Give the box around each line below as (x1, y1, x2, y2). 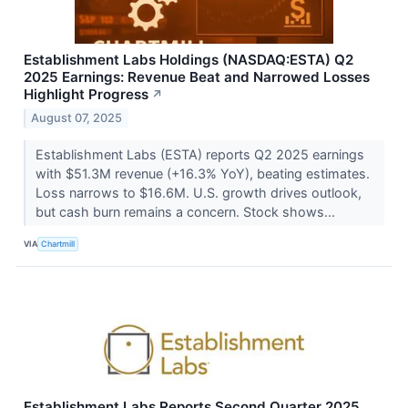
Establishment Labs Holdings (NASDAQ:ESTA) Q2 (24, 50, 353, 68)
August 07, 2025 (31, 110, 123, 125)
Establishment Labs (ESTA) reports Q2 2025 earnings (35, 146, 364, 162)
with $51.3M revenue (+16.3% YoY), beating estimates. (35, 165, 370, 181)
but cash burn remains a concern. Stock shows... (35, 203, 339, 219)
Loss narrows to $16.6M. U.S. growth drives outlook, (35, 184, 362, 200)
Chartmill (41, 239, 76, 250)
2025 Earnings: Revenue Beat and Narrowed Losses (24, 67, 370, 86)
